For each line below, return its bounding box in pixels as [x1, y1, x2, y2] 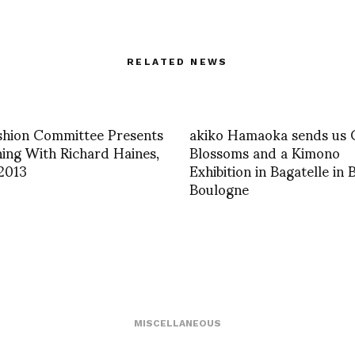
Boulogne [189, 167, 249, 210]
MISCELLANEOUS [134, 318, 221, 330]
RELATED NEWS [127, 56, 228, 68]
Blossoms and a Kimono [189, 131, 340, 174]
